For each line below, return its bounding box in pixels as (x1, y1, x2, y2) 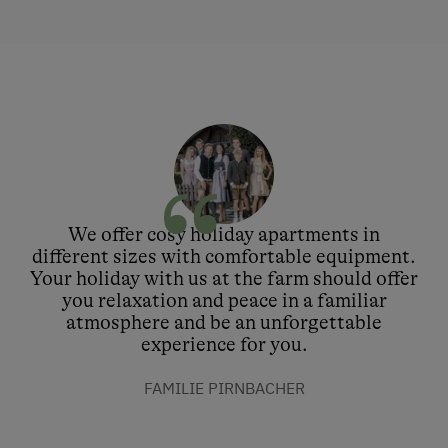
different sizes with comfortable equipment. (32, 245, 416, 269)
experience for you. (140, 333, 308, 357)
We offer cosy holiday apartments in (68, 223, 380, 247)
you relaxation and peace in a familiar (61, 289, 387, 313)
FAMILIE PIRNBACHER (143, 378, 305, 399)
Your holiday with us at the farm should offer (30, 267, 418, 291)
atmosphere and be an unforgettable (66, 311, 382, 335)
